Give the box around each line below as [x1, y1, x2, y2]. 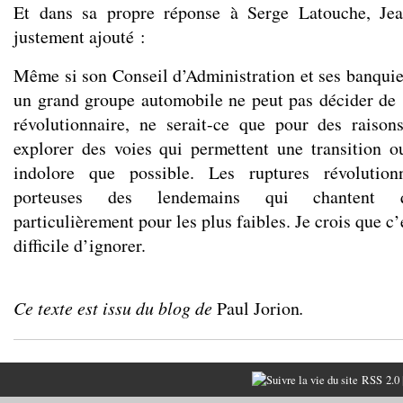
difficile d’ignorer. [13, 233, 146, 257]
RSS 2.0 [357, 372, 399, 388]
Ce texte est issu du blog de [13, 296, 217, 319]
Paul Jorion [217, 296, 300, 320]
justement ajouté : [13, 24, 146, 49]
